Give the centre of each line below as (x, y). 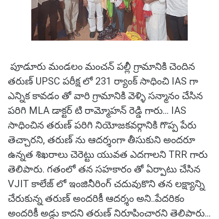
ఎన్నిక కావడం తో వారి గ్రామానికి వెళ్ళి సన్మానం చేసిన (105, 96)
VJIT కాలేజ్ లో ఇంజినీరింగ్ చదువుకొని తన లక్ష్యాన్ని (106, 184)
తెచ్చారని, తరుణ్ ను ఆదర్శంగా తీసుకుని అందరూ (101, 140)
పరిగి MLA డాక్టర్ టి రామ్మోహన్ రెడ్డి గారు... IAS (97, 110)
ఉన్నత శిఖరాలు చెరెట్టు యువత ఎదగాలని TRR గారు (108, 154)
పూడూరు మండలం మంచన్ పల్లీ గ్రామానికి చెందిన (101, 66)
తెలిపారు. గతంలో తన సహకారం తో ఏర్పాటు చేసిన (104, 169)
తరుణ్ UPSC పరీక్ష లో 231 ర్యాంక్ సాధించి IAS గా (103, 81)
